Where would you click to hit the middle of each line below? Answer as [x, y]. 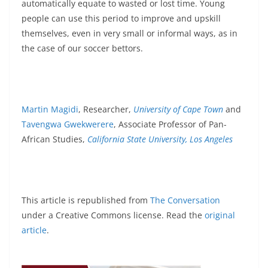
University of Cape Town [178, 109]
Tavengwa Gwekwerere [68, 124]
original [220, 215]
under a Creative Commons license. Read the [113, 215]
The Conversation [185, 200]
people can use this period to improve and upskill [121, 18]
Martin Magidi [50, 109]
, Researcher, [106, 109]
